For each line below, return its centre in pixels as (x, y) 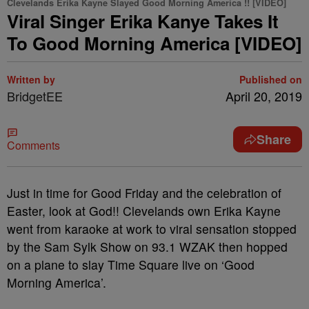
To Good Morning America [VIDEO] (154, 43)
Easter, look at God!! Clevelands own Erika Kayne (144, 211)
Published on (271, 79)
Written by (31, 79)
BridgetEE (35, 96)
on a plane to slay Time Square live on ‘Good (131, 265)
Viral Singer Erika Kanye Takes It (143, 21)
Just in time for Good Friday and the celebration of (144, 193)
